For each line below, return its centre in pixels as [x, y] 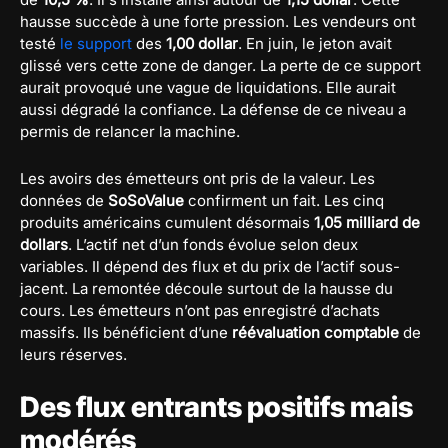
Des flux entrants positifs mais [216, 406]
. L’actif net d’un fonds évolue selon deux [213, 244]
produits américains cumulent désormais [167, 222]
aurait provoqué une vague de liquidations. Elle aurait [208, 87]
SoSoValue [146, 200]
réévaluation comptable [315, 332]
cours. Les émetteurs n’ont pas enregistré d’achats [200, 310]
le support [96, 43]
